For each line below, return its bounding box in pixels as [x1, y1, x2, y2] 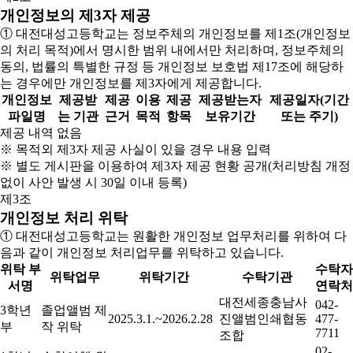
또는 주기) [281, 110, 338, 123]
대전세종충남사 [219, 295, 307, 309]
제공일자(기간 [269, 93, 349, 106]
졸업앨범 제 [41, 303, 107, 317]
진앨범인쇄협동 [219, 312, 307, 325]
